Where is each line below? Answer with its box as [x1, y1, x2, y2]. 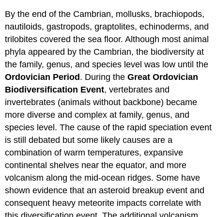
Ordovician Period [5, 72, 80, 82]
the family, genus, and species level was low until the [5, 60, 209, 70]
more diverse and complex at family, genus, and [5, 110, 190, 120]
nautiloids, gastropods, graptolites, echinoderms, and [5, 22, 209, 32]
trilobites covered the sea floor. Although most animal [5, 34, 209, 45]
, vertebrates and [104, 85, 170, 95]
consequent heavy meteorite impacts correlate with [5, 198, 201, 208]
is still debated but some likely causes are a [5, 135, 173, 145]
